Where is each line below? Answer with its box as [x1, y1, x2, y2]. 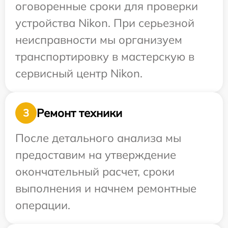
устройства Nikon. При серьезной [15, 16, 194, 30]
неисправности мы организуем [15, 33, 182, 47]
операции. [15, 198, 70, 212]
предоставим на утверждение [15, 148, 176, 162]
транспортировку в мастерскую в [15, 49, 194, 64]
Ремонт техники [37, 105, 122, 120]
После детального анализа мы [15, 131, 181, 145]
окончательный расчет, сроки [15, 164, 175, 179]
